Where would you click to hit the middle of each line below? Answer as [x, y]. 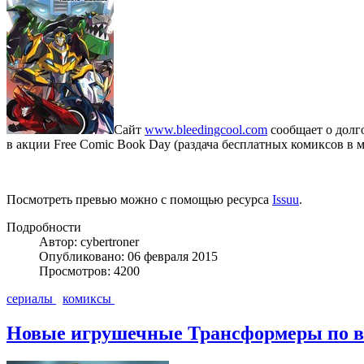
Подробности [44, 227]
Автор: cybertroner [89, 242]
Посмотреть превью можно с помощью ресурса [139, 200]
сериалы [31, 299]
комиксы [89, 299]
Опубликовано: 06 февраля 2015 [128, 257]
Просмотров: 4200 [89, 271]
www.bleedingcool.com [206, 130]
